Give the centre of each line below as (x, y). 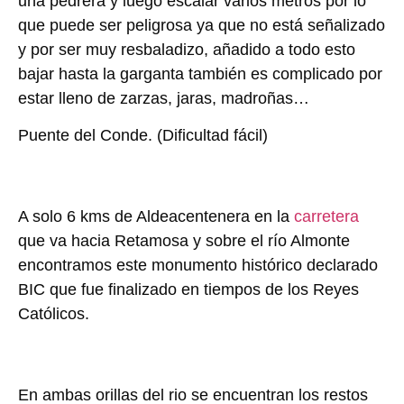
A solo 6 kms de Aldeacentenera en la (156, 217)
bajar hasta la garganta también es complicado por (200, 74)
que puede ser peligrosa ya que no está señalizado (202, 26)
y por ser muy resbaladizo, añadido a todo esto (187, 50)
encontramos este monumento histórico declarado (198, 266)
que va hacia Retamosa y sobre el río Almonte (184, 241)
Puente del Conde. (85, 136)
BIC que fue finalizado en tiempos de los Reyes (188, 290)
